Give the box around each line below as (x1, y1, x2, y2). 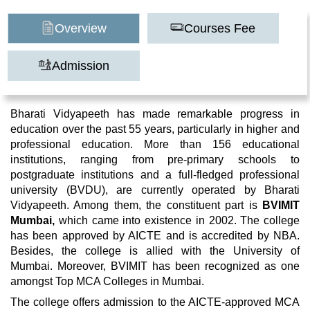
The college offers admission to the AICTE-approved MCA (10, 296, 300, 308)
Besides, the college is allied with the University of (10, 245, 300, 257)
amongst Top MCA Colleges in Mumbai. (10, 275, 204, 287)
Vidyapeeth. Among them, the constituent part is (10, 199, 262, 211)
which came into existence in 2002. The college (58, 215, 300, 226)
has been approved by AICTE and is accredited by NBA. (10, 230, 300, 241)
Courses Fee (184, 21, 256, 35)
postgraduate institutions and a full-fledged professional (10, 169, 300, 181)
